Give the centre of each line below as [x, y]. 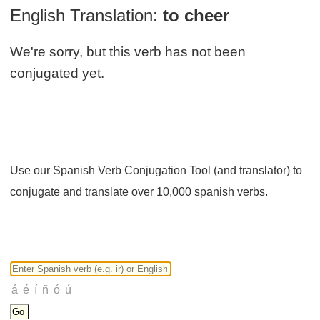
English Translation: [84, 15]
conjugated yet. [57, 73]
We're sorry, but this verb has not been [128, 51]
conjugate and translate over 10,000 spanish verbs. [139, 191]
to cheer [196, 15]
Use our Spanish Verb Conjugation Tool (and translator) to [156, 170]
